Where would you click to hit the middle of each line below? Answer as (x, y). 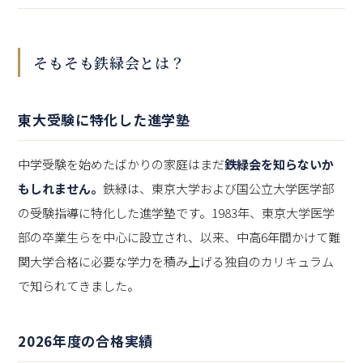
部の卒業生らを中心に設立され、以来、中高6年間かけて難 (179, 237)
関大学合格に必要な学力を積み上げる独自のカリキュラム (176, 261)
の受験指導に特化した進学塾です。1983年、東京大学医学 (177, 212)
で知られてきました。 (79, 285)
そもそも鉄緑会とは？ (109, 62)
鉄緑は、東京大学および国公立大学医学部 (219, 188)
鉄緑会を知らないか (280, 164)
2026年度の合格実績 (85, 340)
